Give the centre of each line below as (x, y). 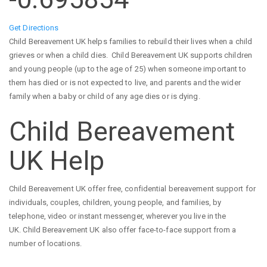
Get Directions (34, 27)
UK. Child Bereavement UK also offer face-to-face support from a (123, 230)
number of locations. (45, 244)
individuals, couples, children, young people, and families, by (115, 203)
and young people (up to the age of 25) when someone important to (128, 69)
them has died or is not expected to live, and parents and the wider (125, 82)
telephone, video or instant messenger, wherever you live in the (118, 216)
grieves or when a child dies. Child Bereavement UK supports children (131, 55)
